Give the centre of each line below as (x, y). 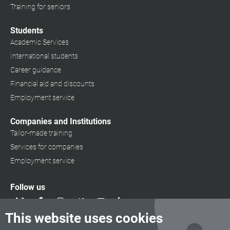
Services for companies (47, 147)
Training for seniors (40, 7)
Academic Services (40, 42)
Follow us (28, 187)
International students (44, 56)
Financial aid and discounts (52, 84)
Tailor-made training (41, 133)
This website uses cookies (84, 218)
